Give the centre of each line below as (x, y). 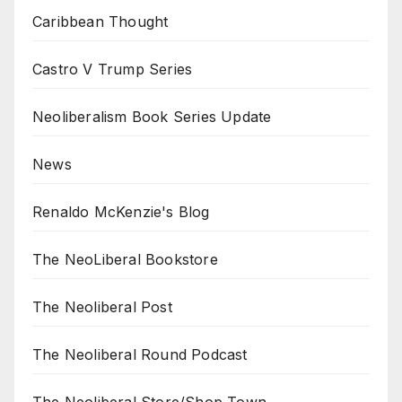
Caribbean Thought (100, 22)
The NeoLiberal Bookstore (125, 260)
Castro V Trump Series (113, 70)
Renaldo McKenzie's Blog (121, 212)
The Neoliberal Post (102, 307)
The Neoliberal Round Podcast (140, 355)
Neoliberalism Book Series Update (152, 117)
